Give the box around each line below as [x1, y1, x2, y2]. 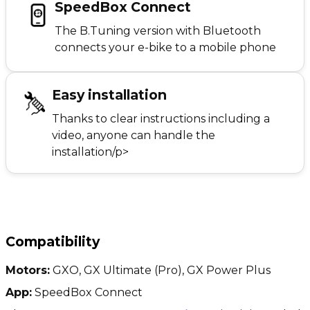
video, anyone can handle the [52, 128, 215, 142]
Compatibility [6, 232, 100, 250]
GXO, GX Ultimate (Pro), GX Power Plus [50, 263, 271, 277]
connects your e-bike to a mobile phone [55, 40, 276, 54]
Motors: [6, 263, 50, 277]
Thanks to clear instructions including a [52, 111, 270, 125]
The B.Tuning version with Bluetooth [55, 24, 261, 37]
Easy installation [52, 86, 167, 103]
